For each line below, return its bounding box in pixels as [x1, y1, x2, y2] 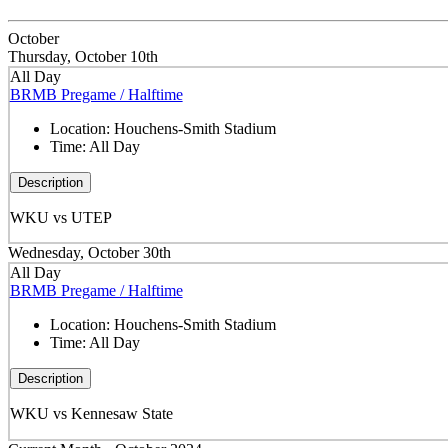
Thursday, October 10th [8, 48, 158, 66]
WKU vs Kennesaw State [9, 404, 173, 422]
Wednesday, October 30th [8, 244, 171, 262]
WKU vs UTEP [9, 208, 112, 226]
